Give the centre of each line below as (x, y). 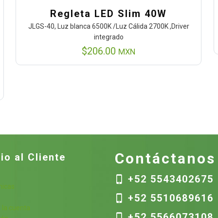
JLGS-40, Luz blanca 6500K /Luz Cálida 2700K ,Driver (109, 27)
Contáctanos (165, 158)
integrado (109, 37)
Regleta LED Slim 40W (109, 14)
